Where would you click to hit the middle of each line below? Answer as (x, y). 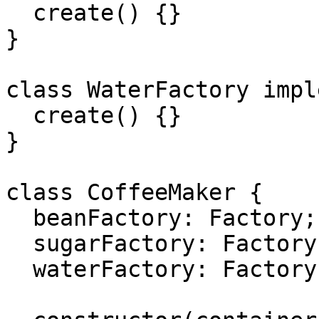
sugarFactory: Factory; (19, 244)
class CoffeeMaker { (134, 192)
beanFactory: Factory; (19, 218)
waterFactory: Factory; (19, 269)
